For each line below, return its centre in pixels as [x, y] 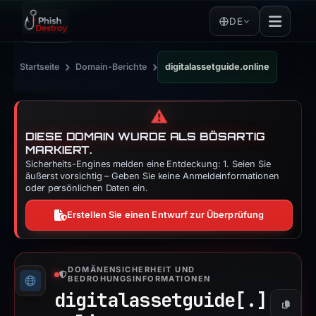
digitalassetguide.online [217, 67]
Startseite [39, 67]
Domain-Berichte [111, 67]
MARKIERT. [59, 150]
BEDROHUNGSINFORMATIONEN [139, 279]
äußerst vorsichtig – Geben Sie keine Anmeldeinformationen [152, 176]
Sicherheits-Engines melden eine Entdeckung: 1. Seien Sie [148, 164]
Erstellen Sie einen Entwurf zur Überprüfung [165, 215]
